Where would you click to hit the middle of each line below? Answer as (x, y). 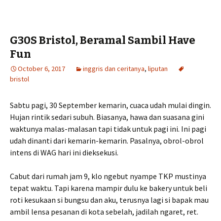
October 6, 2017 (41, 69)
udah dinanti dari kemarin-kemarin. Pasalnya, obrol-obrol (107, 141)
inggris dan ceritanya (114, 69)
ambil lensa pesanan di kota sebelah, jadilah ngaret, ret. (104, 212)
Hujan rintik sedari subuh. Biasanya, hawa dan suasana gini (107, 117)
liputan (158, 69)
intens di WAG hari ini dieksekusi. (64, 152)
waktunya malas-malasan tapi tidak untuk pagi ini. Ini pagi (108, 129)
